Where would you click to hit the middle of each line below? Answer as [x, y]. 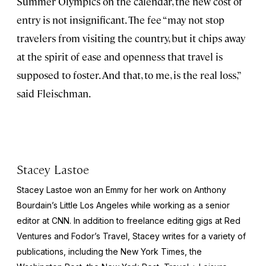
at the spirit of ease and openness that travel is [120, 56]
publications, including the [69, 251]
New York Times [153, 251]
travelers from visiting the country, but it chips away [131, 38]
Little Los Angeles [95, 205]
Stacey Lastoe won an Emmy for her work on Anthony [121, 189]
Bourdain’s [38, 205]
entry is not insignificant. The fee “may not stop [121, 19]
